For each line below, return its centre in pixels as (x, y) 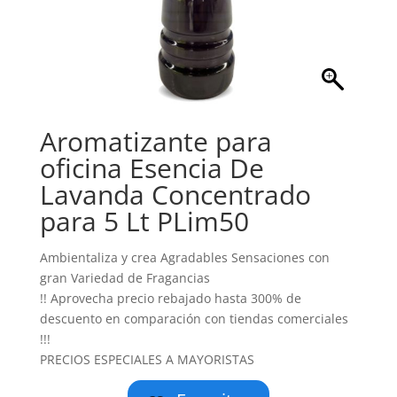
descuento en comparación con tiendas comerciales (194, 319)
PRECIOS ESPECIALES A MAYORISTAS (147, 359)
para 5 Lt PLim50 (144, 221)
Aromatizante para (156, 141)
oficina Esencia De (152, 168)
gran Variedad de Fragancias (125, 278)
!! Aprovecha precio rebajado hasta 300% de (170, 298)
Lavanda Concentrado (175, 195)
